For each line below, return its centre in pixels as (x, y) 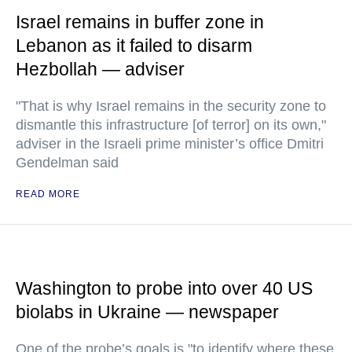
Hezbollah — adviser (100, 70)
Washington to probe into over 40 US (164, 289)
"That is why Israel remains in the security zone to (171, 106)
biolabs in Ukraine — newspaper (147, 312)
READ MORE (48, 194)
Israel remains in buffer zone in (140, 22)
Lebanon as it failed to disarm (134, 46)
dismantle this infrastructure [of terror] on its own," (171, 125)
